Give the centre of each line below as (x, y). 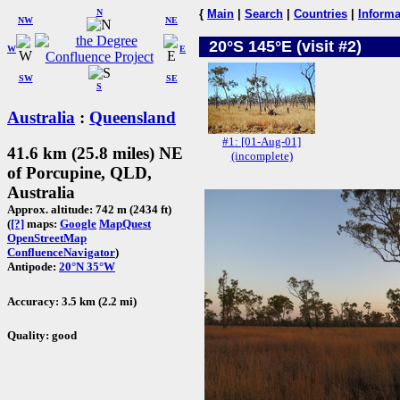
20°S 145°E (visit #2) (285, 46)
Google (78, 224)
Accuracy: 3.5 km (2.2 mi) (72, 301)
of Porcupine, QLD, (79, 173)
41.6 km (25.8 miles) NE (95, 154)
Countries (321, 14)
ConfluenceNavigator (61, 253)
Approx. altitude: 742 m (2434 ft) (89, 210)
